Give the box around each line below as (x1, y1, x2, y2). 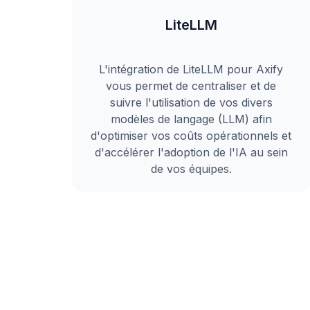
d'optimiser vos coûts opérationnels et (91, 129, 292, 143)
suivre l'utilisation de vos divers (109, 95, 273, 109)
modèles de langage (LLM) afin (110, 112, 272, 126)
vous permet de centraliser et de (106, 79, 277, 93)
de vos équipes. (150, 162, 232, 176)
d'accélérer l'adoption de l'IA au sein (94, 145, 288, 159)
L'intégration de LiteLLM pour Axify (99, 62, 284, 76)
